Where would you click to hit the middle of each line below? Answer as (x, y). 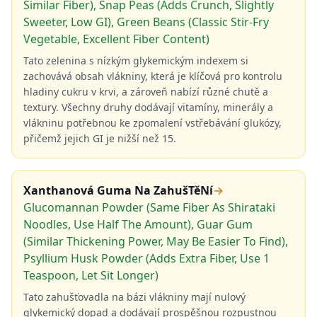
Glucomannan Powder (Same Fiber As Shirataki (149, 207)
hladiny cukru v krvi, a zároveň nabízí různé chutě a (146, 92)
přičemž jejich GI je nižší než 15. (100, 138)
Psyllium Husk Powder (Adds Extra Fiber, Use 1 (146, 258)
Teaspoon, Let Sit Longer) (91, 275)
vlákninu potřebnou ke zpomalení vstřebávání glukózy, (152, 123)
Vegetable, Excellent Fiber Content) (116, 39)
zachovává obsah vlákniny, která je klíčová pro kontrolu (153, 76)
